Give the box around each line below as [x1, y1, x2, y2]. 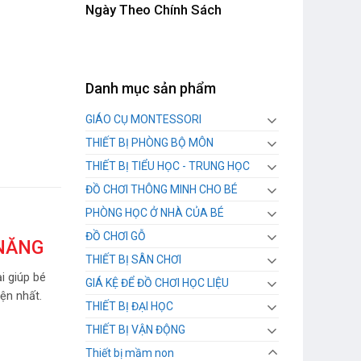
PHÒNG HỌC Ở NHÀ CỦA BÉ [85, 206, 224, 220]
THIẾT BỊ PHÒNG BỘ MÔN [85, 136, 214, 150]
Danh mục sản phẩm [85, 80, 216, 98]
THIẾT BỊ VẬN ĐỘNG [85, 323, 185, 337]
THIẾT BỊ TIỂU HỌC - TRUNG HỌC [85, 160, 250, 173]
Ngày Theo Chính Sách [85, 2, 222, 18]
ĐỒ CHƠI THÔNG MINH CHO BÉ [85, 183, 238, 197]
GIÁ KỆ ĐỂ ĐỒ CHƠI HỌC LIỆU [85, 276, 229, 290]
